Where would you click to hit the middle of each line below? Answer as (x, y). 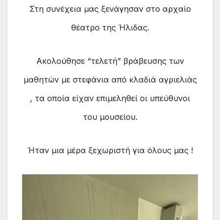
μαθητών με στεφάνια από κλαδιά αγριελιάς (110, 79)
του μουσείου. (110, 117)
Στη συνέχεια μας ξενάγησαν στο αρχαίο (110, 9)
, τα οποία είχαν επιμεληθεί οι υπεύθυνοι (110, 98)
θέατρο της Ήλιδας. (110, 27)
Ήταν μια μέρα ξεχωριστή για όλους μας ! (110, 150)
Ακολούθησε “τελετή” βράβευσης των (110, 61)
